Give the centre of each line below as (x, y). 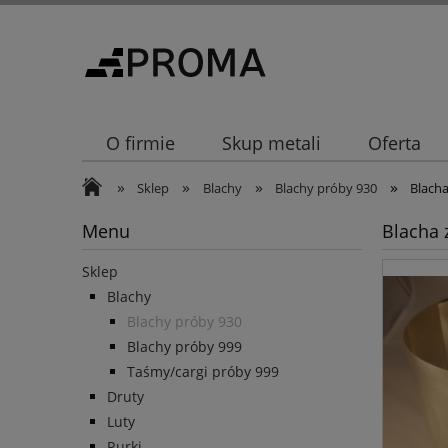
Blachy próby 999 (184, 347)
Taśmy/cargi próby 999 (203, 372)
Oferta (395, 143)
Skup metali (271, 143)
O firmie (140, 143)
